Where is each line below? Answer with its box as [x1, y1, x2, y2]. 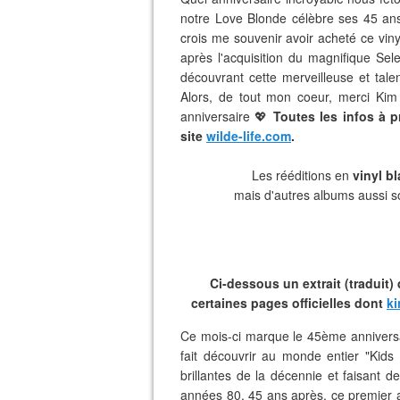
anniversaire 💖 [180, 107, 273, 125]
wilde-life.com [206, 127, 291, 145]
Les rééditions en [180, 166, 353, 184]
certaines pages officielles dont [191, 294, 383, 312]
